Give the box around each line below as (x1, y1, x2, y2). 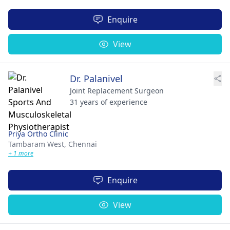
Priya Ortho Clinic (8, 129, 68, 139)
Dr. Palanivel (70, 72, 123, 85)
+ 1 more (8, 149, 33, 158)
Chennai (68, 139, 97, 149)
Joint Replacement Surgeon (70, 86, 164, 95)
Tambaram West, (8, 139, 68, 149)
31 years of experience (70, 97, 147, 107)
